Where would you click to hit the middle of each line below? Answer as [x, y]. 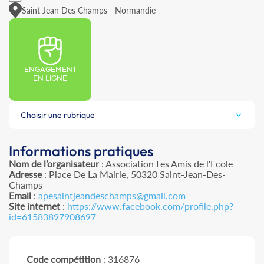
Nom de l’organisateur [54, 164]
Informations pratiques [81, 151]
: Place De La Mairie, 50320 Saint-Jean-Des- [134, 174]
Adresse [25, 174]
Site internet [34, 206]
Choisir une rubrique [58, 115]
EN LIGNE [50, 79]
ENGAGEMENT [50, 70]
